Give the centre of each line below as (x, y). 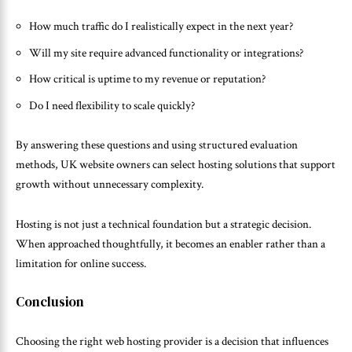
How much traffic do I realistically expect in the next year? (161, 26)
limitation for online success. (81, 263)
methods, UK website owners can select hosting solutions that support (176, 165)
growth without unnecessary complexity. (110, 184)
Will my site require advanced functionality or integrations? (166, 53)
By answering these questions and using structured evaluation (157, 145)
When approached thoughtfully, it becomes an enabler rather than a (170, 244)
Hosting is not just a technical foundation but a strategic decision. (163, 224)
